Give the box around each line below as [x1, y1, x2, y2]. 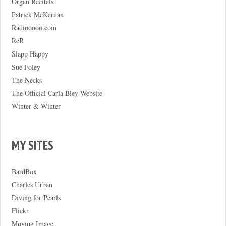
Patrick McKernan [11, 9, 64, 19]
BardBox [11, 166, 37, 176]
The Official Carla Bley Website [11, 88, 102, 98]
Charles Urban [11, 179, 52, 189]
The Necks [11, 75, 42, 85]
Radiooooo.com [11, 22, 56, 32]
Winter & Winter [11, 101, 61, 111]
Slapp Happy [11, 48, 48, 59]
